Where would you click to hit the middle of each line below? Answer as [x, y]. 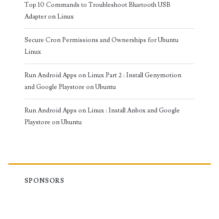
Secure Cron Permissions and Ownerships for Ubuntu [101, 40]
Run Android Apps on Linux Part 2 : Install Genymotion [103, 75]
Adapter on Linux [49, 16]
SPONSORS [44, 181]
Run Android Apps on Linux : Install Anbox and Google [102, 110]
